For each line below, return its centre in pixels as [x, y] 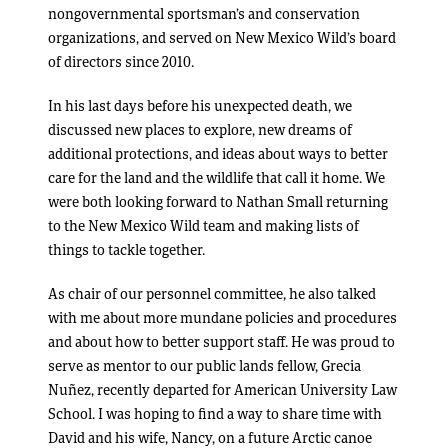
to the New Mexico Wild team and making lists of [203, 225]
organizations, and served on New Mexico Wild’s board [222, 37]
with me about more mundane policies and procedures [222, 317]
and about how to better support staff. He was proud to [221, 341]
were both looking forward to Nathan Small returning [218, 201]
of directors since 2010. [121, 61]
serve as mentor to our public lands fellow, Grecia [204, 365]
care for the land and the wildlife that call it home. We [216, 177]
